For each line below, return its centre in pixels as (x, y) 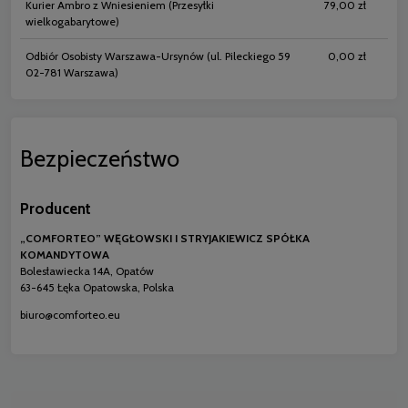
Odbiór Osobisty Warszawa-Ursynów (115, 56)
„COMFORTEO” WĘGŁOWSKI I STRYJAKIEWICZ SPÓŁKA (165, 239)
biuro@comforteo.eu (70, 315)
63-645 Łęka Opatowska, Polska (97, 288)
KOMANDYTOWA (65, 255)
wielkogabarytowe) (72, 21)
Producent (56, 208)
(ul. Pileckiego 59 (247, 56)
